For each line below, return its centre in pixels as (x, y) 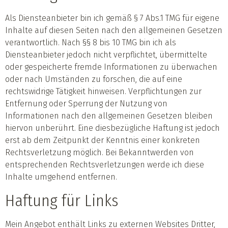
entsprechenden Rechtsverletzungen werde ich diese (105, 165)
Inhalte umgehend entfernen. (61, 177)
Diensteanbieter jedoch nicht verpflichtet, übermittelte (106, 55)
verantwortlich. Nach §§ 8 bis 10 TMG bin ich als (91, 43)
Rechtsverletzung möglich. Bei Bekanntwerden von (99, 153)
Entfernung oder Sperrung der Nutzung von (86, 104)
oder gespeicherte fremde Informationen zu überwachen (111, 67)
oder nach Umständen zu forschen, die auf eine (94, 79)
